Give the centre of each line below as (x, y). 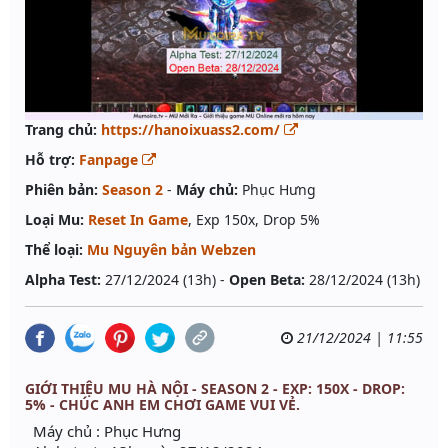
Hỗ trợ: (50, 160)
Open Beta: (267, 280)
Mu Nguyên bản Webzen (171, 250)
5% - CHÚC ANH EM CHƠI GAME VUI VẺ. (162, 405)
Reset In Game (138, 220)
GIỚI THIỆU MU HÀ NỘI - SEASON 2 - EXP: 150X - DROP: (215, 389)
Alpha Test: (63, 280)
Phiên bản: (61, 190)
